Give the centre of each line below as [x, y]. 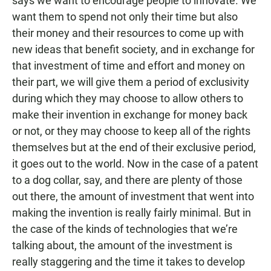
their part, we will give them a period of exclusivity [131, 82]
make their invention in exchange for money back [130, 115]
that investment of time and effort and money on [129, 66]
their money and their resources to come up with [128, 33]
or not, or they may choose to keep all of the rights [131, 131]
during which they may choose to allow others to [128, 98]
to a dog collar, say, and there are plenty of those [127, 180]
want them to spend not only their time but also [125, 17]
